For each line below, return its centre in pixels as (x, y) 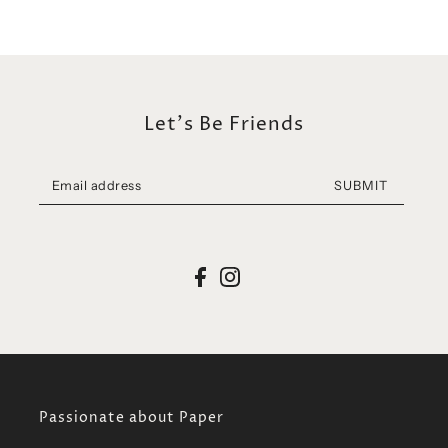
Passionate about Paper (132, 418)
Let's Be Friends (223, 124)
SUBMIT (360, 186)
